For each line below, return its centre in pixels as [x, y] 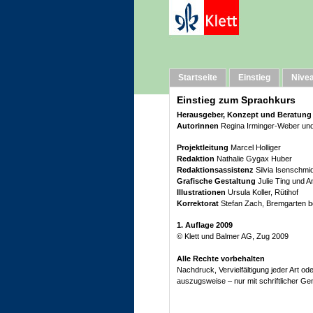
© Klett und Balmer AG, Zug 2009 [233, 236]
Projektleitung [203, 147]
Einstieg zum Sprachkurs [236, 100]
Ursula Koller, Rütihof [262, 192]
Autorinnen [198, 126]
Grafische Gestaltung [216, 181]
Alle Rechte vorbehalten [221, 259]
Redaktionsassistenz [215, 170]
